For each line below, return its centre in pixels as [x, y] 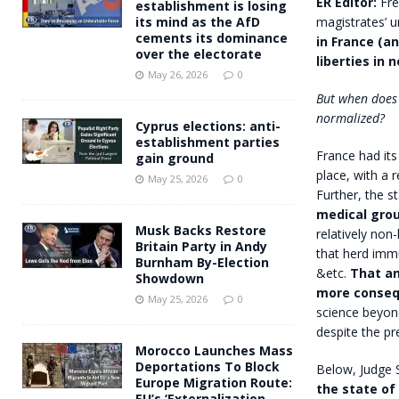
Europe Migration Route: [214, 382]
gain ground [175, 158]
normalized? [350, 118]
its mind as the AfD [198, 21]
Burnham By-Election [202, 262]
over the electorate [199, 53]
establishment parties [208, 142]
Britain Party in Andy [201, 246]
